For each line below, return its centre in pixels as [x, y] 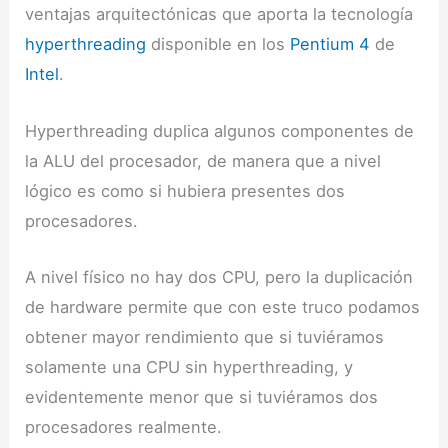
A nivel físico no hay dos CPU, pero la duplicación [219, 276]
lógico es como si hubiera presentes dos [185, 190]
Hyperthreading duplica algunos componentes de [220, 130]
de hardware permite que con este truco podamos [223, 306]
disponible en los [218, 44]
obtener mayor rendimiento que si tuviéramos [205, 336]
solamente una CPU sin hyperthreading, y [189, 366]
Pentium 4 [330, 44]
